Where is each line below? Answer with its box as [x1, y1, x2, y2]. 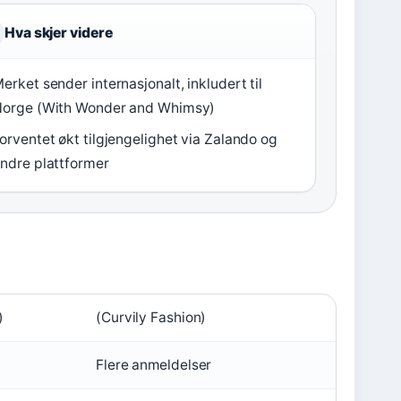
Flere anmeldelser [96, 356, 212, 374]
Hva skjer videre [4, 24, 113, 42]
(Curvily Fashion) [96, 309, 207, 327]
